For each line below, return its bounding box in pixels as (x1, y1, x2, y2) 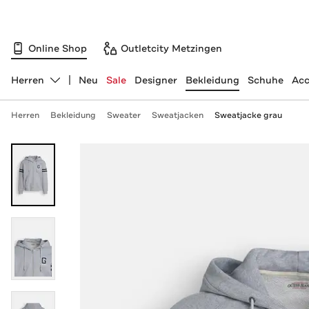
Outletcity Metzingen (121, 41, 222, 54)
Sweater (106, 110, 141, 121)
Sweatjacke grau (214, 110, 282, 121)
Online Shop (28, 41, 87, 54)
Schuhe (247, 74, 283, 86)
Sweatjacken (151, 110, 203, 121)
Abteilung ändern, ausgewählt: (10, 79, 157, 92)
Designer (134, 74, 177, 86)
